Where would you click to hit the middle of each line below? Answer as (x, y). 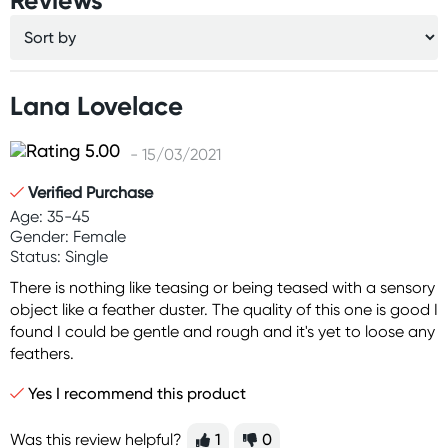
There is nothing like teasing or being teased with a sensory (222, 287)
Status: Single (59, 256)
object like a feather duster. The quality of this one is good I (224, 309)
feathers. (42, 353)
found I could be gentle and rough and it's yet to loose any (222, 331)
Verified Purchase (90, 192)
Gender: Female (68, 236)
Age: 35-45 (50, 216)
